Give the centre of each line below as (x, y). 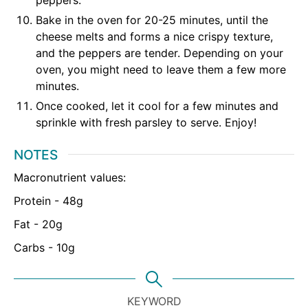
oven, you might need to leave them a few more (161, 69)
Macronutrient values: (70, 178)
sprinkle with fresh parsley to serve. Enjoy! (146, 122)
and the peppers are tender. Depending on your (159, 53)
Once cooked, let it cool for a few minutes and (157, 106)
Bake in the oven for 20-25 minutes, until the (152, 20)
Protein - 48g (48, 201)
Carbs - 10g (44, 248)
